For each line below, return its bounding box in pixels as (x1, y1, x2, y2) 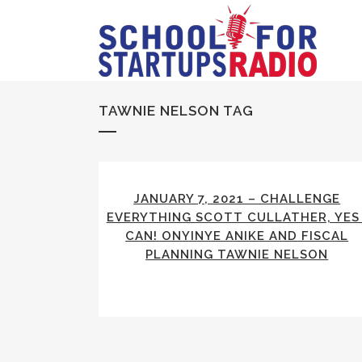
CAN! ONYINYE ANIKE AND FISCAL (125, 229, 349, 243)
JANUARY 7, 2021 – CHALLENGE (133, 192, 341, 206)
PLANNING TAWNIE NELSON (145, 247, 329, 262)
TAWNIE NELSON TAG (99, 103, 254, 119)
